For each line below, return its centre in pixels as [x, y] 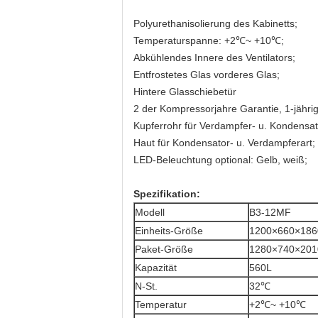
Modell [150, 212]
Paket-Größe [164, 249]
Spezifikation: [167, 194]
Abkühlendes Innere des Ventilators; [214, 57]
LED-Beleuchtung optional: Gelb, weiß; [220, 160]
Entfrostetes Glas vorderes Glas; [207, 75]
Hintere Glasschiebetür [185, 92]
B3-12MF [270, 212]
